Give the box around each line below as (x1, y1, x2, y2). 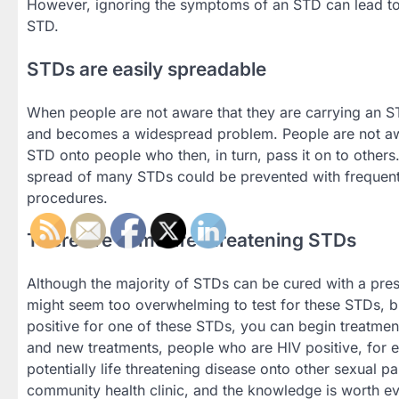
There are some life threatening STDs (27, 229, 356, 252)
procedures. (27, 188, 108, 207)
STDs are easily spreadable (27, 57, 266, 80)
